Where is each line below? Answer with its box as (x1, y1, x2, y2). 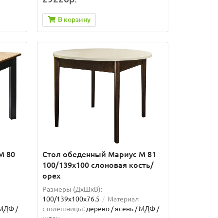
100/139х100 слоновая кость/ (42, 160, 154, 169)
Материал (107, 195, 139, 203)
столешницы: (42, 204, 85, 213)
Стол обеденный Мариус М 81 (42, 149, 156, 159)
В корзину (57, 16, 91, 24)
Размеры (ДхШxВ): (42, 185, 102, 193)
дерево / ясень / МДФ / (86, 204, 159, 213)
